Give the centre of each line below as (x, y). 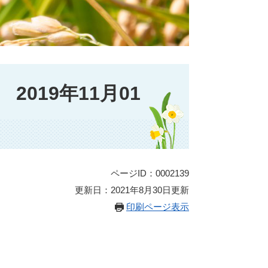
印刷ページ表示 (158, 207)
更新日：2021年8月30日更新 (132, 190)
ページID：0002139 (150, 173)
